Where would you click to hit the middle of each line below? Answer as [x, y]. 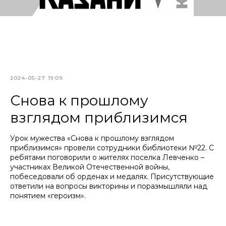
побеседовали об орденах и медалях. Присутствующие [112, 177]
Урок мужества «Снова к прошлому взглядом [92, 138]
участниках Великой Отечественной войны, [90, 167]
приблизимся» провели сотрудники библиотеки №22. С [112, 148]
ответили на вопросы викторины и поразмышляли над [109, 186]
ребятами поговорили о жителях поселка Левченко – [107, 157]
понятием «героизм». [48, 196]
